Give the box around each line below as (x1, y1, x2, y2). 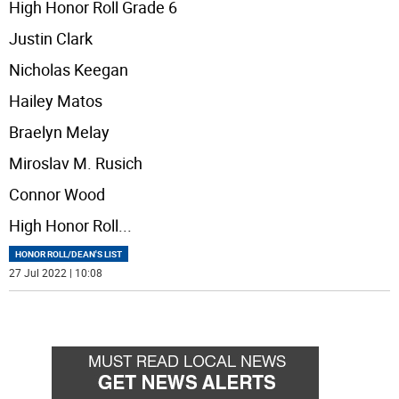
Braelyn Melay (9, 121, 110, 143)
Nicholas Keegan (9, 59, 129, 81)
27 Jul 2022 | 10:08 (9, 265, 103, 281)
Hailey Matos (9, 90, 103, 112)
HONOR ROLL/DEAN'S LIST (15, 248, 123, 261)
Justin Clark (9, 28, 94, 50)
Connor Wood (9, 183, 106, 206)
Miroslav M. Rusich (9, 152, 143, 175)
